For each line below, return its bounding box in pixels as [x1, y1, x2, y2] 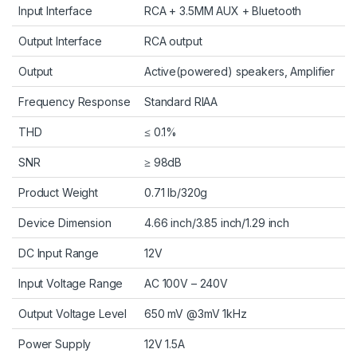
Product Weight [18, 185, 99, 199]
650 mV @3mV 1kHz [144, 306, 247, 320]
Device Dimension [18, 215, 112, 229]
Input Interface [18, 3, 92, 18]
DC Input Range [18, 245, 100, 260]
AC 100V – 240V [144, 276, 229, 290]
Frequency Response [18, 94, 131, 108]
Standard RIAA [144, 94, 218, 108]
